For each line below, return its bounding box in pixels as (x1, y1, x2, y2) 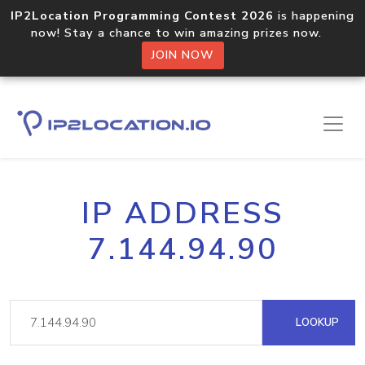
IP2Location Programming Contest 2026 (11, 7, 274, 24)
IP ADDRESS (81, 193, 284, 234)
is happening (274, 7, 354, 24)
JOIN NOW (151, 47, 214, 63)
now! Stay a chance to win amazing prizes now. (31, 24, 334, 41)
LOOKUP (292, 314, 339, 330)
